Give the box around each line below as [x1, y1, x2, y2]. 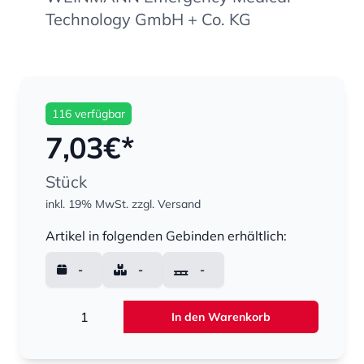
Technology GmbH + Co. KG [45, 9, 251, 30]
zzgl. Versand [132, 197, 201, 212]
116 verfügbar [52, 106, 125, 122]
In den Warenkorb [171, 310, 271, 325]
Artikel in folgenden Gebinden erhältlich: [45, 227, 287, 245]
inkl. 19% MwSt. [45, 197, 128, 212]
